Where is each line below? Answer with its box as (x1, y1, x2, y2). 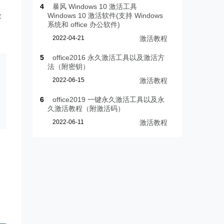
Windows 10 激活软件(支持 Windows (47, 11, 163, 20)
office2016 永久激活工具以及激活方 (52, 53, 165, 62)
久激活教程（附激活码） (47, 104, 125, 113)
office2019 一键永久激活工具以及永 (52, 95, 165, 104)
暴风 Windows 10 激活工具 (52, 2, 137, 11)
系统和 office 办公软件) (47, 20, 120, 29)
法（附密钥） (47, 62, 90, 71)
